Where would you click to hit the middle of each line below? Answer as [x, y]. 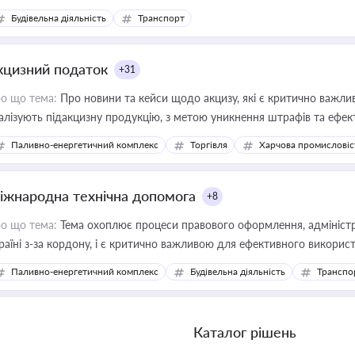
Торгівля [209, 145]
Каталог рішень [245, 332]
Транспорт [161, 18]
